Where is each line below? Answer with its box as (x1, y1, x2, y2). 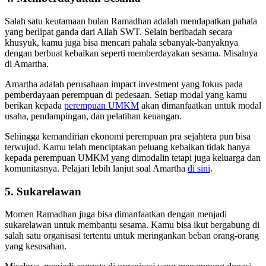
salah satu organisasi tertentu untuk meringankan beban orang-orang (5, 230, 259, 241)
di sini (188, 163, 210, 173)
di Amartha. (5, 59, 49, 69)
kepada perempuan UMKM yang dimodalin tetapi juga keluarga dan (5, 153, 261, 163)
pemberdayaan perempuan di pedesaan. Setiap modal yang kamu (5, 90, 247, 100)
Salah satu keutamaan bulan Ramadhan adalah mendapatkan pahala (5, 16, 257, 26)
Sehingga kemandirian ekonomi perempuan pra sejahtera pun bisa (5, 131, 251, 141)
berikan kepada (5, 100, 64, 110)
